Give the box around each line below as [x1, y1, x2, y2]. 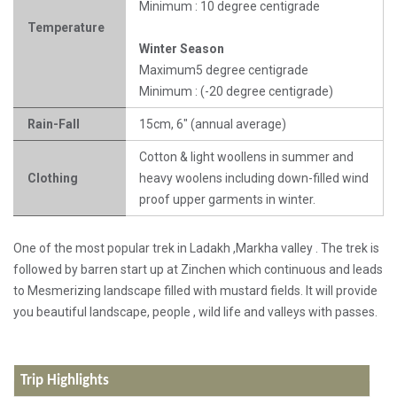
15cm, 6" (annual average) [139, 117, 286, 132]
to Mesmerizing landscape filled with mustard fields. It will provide [13, 284, 378, 299]
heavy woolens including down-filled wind [139, 171, 369, 186]
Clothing [27, 171, 78, 186]
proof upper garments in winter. [139, 192, 315, 207]
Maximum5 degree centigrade [139, 63, 308, 78]
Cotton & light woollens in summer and [139, 150, 354, 165]
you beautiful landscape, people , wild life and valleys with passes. [13, 305, 378, 320]
